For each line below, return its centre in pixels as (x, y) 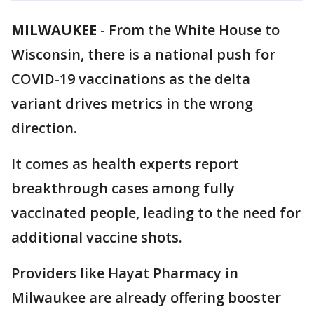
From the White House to (194, 30)
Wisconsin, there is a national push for (143, 54)
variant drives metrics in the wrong (132, 103)
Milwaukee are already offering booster (146, 298)
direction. (44, 128)
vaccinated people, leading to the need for (156, 213)
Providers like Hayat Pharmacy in (125, 273)
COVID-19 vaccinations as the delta (131, 79)
